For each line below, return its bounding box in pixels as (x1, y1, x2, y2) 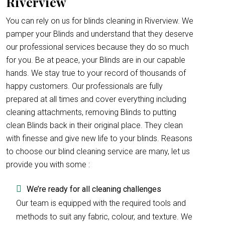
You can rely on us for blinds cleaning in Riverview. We (6, 16, 193, 26)
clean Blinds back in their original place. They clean (6, 121, 183, 130)
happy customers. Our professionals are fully (6, 81, 163, 91)
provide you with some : (6, 160, 90, 169)
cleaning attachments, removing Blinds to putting (6, 107, 176, 117)
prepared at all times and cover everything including (6, 94, 186, 104)
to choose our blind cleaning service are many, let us (6, 147, 190, 156)
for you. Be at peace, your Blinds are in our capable (6, 55, 185, 65)
